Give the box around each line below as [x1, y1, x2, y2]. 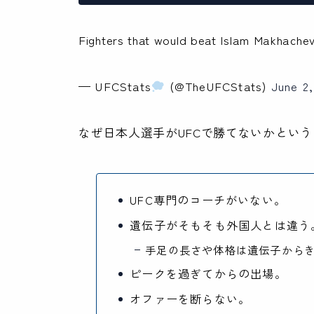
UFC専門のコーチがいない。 [130, 191, 287, 209]
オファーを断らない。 [130, 290, 251, 308]
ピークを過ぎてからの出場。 [130, 265, 287, 282]
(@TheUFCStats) [165, 77, 271, 95]
